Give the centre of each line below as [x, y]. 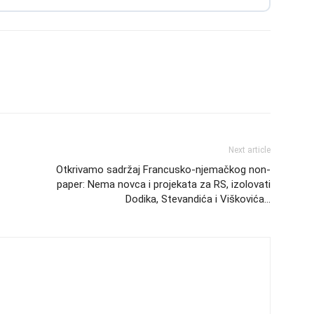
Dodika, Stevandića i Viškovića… [198, 199]
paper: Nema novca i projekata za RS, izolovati [164, 185]
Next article [250, 150]
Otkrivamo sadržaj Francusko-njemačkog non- [163, 170]
